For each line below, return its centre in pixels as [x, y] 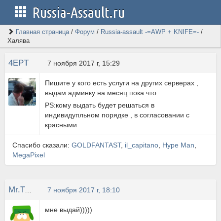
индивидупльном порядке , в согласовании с [117, 115]
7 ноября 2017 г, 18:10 [84, 190]
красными [61, 125]
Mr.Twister [28, 190]
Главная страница [42, 32]
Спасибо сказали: [42, 145]
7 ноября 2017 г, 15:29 [84, 63]
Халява [18, 41]
